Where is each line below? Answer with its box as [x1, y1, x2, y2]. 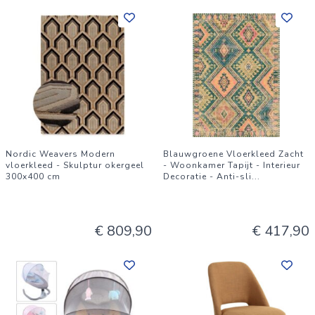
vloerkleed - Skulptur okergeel [6, 160, 144, 171]
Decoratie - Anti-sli [163, 171, 252, 182]
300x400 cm [6, 171, 60, 182]
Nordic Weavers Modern [6, 148, 115, 160]
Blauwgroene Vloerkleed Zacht [163, 148, 304, 160]
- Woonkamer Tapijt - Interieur [163, 160, 300, 171]
